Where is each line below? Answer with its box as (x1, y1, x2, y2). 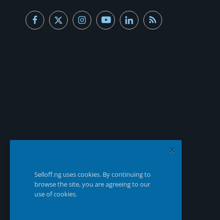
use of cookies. (34, 190, 77, 198)
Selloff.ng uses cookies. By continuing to (34, 170, 151, 179)
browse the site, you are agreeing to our (34, 180, 150, 189)
